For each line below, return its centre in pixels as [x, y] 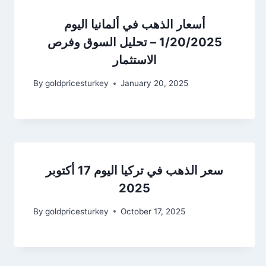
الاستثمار [134, 60]
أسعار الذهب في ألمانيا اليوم [134, 25]
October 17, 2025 [153, 211]
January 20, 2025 [155, 83]
